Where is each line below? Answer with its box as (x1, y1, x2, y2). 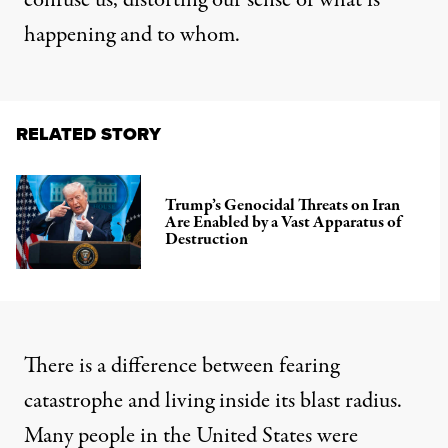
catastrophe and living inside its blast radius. (24, 385, 402, 418)
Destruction (165, 227, 249, 251)
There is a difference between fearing (24, 350, 339, 383)
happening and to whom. (24, 19, 240, 52)
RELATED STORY (16, 121, 161, 148)
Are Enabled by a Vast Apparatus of (165, 210, 402, 234)
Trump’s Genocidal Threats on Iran (165, 193, 401, 217)
